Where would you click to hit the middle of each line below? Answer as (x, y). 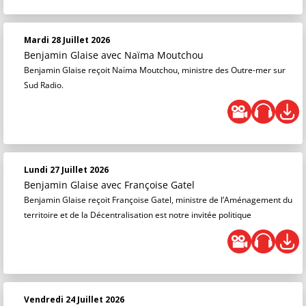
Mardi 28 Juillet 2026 (67, 40)
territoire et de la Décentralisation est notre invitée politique (138, 214)
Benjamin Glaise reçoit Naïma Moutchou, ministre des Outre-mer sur (155, 70)
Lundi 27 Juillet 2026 (66, 169)
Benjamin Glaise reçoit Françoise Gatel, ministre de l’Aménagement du (158, 199)
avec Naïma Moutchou (152, 55)
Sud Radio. (44, 85)
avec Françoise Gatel (148, 184)
